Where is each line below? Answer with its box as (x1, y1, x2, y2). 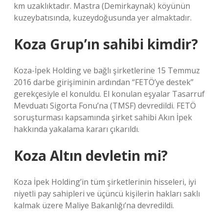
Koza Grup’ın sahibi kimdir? (14, 35, 198, 53)
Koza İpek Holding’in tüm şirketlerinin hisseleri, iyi (14, 176, 196, 187)
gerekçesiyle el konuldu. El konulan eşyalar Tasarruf (14, 88, 205, 99)
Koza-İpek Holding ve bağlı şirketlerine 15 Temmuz (14, 65, 200, 76)
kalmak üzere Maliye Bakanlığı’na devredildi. (14, 200, 174, 211)
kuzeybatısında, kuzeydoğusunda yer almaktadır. (14, 12, 192, 23)
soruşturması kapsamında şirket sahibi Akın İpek (14, 112, 192, 123)
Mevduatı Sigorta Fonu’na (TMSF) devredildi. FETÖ (14, 100, 196, 111)
